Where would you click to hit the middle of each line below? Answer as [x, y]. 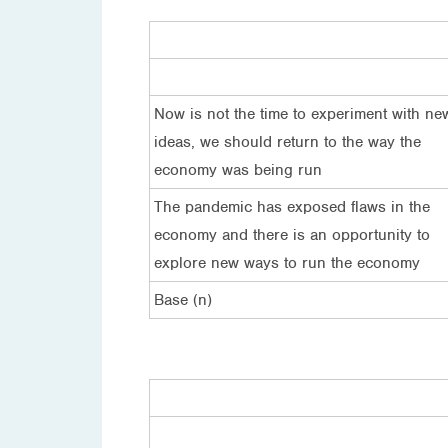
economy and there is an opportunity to [292, 234]
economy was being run [238, 169]
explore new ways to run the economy [287, 262]
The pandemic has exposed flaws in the [292, 206]
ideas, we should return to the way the [287, 141]
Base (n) [183, 299]
